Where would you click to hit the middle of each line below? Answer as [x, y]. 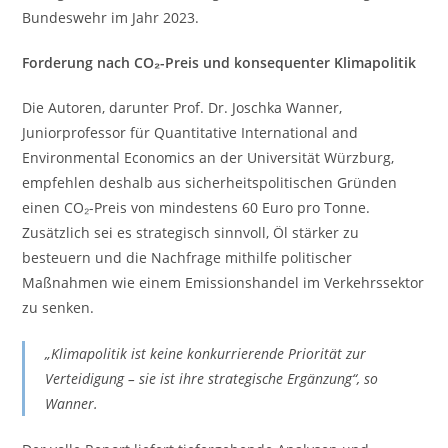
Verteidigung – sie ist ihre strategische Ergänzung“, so [212, 378]
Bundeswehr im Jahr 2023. [111, 17]
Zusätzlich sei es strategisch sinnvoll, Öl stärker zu [191, 232]
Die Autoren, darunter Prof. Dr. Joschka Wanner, [182, 107]
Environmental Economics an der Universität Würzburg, [208, 157]
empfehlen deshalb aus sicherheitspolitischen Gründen [210, 182]
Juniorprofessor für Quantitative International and [190, 132]
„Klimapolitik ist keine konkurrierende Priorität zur [206, 353]
